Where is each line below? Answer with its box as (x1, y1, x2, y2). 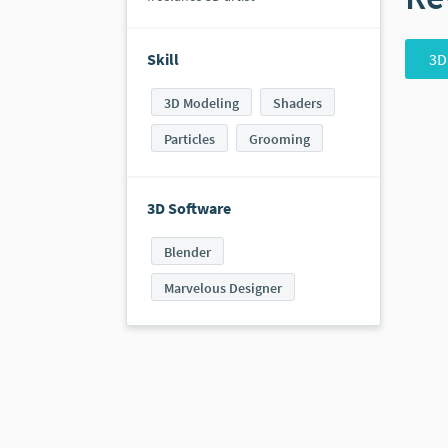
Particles (164, 130, 215, 149)
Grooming (249, 130, 310, 149)
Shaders (273, 94, 322, 113)
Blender (164, 243, 211, 262)
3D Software (147, 198, 231, 219)
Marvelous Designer (164, 279, 282, 298)
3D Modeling (164, 94, 239, 113)
